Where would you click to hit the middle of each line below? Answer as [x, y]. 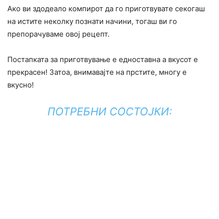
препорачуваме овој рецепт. [58, 34]
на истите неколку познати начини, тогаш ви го [92, 22]
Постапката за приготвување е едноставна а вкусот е [103, 60]
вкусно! [21, 85]
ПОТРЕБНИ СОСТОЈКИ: [109, 112]
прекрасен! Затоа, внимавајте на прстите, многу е [97, 72]
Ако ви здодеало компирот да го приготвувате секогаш [106, 9]
